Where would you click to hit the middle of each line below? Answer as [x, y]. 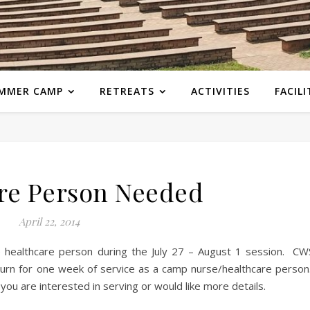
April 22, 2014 [49, 221]
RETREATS [127, 91]
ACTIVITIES [220, 91]
